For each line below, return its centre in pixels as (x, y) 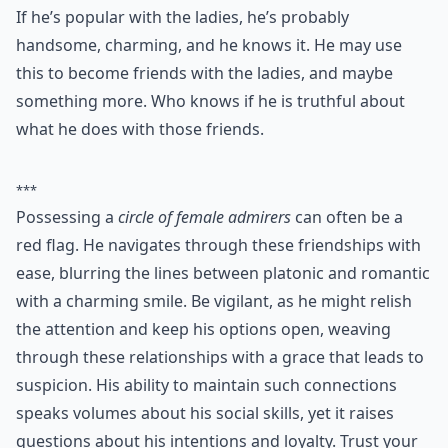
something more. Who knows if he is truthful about (210, 406)
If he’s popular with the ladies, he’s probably (182, 322)
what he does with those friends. (140, 434)
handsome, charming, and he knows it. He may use (209, 350)
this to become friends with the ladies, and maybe (204, 378)
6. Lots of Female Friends (202, 273)
